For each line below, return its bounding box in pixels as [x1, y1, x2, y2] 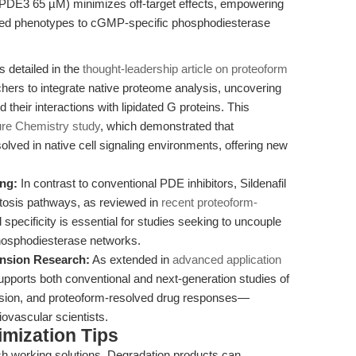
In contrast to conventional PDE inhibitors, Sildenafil [17, 176, 286, 190]
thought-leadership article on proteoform [83, 62, 288, 75]
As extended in [90, 253, 172, 266]
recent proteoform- [161, 195, 257, 209]
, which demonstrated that [100, 119, 234, 133]
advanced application [172, 253, 281, 266]
